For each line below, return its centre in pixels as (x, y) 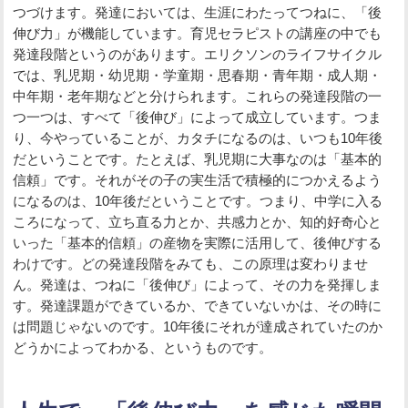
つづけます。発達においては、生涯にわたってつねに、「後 (198, 13)
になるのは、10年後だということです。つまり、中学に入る (198, 201)
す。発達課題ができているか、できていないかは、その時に (198, 306)
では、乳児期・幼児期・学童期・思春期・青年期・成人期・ (198, 76)
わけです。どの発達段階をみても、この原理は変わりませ (191, 264)
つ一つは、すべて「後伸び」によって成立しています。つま (198, 117)
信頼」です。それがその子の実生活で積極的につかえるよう (198, 180)
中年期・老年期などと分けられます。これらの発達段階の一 (198, 97)
